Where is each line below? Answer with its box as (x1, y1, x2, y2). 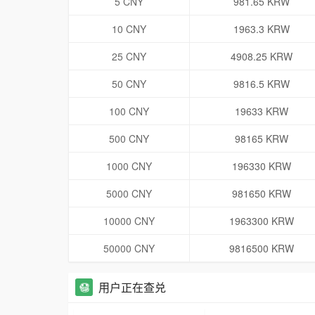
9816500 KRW (229, 241, 294, 256)
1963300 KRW (229, 214, 294, 229)
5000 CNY (106, 186, 152, 201)
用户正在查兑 (98, 279, 166, 296)
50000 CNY (103, 241, 155, 256)
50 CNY (112, 77, 146, 91)
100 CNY (109, 104, 149, 119)
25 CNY (112, 49, 146, 64)
